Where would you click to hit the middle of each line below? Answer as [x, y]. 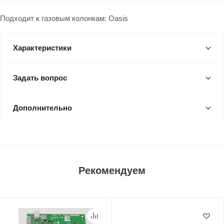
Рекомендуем [112, 170]
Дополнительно [42, 108]
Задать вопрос [40, 78]
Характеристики [42, 48]
